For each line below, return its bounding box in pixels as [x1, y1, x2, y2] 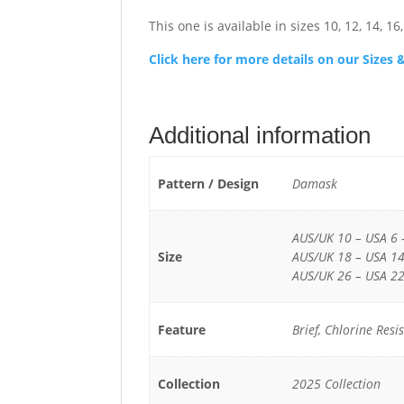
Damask [291, 175, 337, 193]
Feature [157, 321, 206, 339]
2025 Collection [291, 375, 381, 393]
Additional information [149, 122, 372, 150]
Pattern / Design [157, 175, 259, 193]
